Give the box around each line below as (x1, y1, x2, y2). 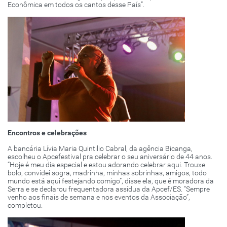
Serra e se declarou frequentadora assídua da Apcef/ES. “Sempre (8, 185, 210, 194)
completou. (8, 201, 43, 210)
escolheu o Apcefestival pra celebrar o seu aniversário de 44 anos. (8, 153, 212, 161)
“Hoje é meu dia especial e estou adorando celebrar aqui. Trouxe (8, 161, 205, 169)
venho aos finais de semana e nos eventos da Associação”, (8, 193, 190, 202)
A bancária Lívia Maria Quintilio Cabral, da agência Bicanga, (8, 144, 193, 153)
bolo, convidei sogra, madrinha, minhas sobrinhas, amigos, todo (8, 169, 207, 177)
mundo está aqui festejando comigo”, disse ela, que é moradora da (8, 177, 214, 185)
